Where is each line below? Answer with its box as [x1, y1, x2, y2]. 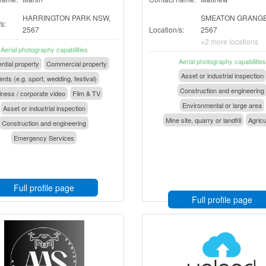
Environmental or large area [182, 100, 262, 110]
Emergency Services [14, 133, 74, 142]
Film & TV [72, 88, 100, 98]
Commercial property [46, 59, 107, 68]
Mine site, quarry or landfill [165, 115, 241, 125]
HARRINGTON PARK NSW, [23, 12, 110, 23]
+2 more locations [201, 36, 258, 46]
